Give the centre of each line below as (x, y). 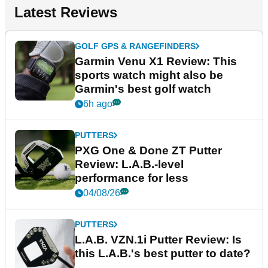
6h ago (98, 104)
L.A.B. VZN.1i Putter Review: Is (158, 240)
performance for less (132, 178)
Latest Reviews (66, 12)
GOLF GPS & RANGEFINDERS (135, 46)
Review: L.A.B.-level (129, 164)
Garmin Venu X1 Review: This (156, 61)
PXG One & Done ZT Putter (148, 150)
